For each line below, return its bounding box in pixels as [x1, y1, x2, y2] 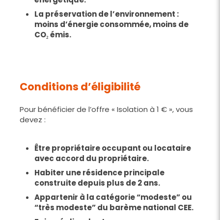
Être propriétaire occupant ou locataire [34, 142, 191, 153]
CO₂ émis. [34, 29, 71, 40]
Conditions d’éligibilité [20, 79, 140, 94]
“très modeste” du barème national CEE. [34, 202, 193, 213]
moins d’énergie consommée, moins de [34, 19, 189, 29]
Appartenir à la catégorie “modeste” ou [34, 192, 192, 202]
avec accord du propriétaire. [34, 153, 149, 164]
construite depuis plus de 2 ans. [34, 177, 160, 188]
